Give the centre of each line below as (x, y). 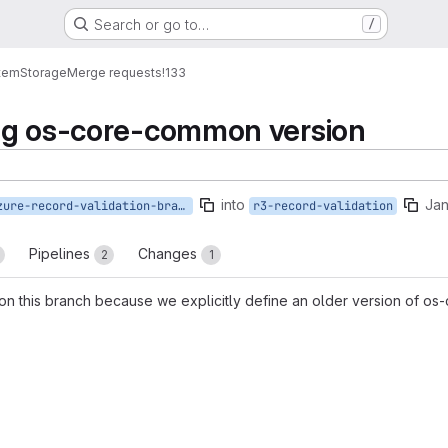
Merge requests (114, 72)
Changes (169, 253)
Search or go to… (151, 24)
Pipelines (61, 253)
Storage (43, 72)
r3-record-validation (323, 206)
